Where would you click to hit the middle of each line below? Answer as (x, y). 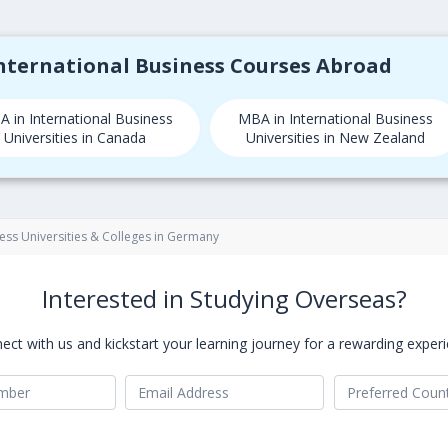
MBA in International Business (335, 118)
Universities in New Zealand (335, 137)
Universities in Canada (75, 137)
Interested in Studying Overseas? (224, 298)
